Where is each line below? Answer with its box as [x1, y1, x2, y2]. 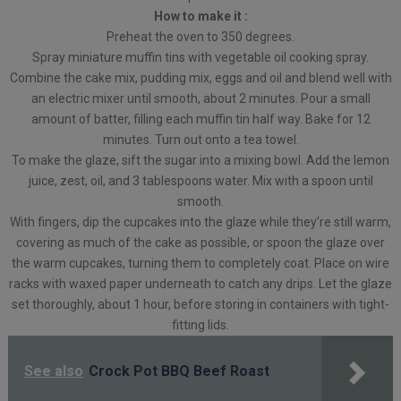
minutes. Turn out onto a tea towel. [102, 132, 299, 148]
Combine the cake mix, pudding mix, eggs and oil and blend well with [9, 71, 392, 86]
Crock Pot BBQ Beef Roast [88, 363, 269, 380]
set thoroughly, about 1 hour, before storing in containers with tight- [12, 297, 389, 312]
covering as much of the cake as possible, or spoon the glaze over [16, 235, 385, 251]
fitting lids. [172, 318, 229, 333]
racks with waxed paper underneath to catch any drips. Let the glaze [9, 277, 392, 292]
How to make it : [153, 9, 248, 24]
